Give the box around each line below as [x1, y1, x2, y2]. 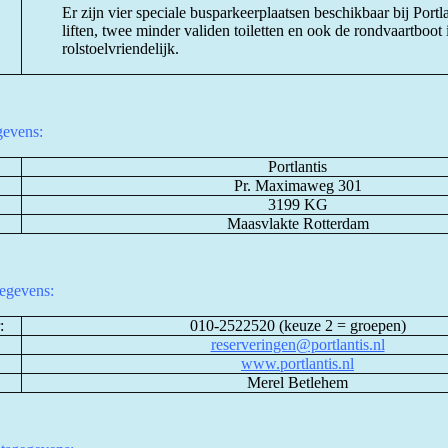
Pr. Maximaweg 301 [233, 177, 362, 194]
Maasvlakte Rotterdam [226, 215, 369, 232]
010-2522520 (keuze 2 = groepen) [189, 317, 406, 334]
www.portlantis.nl [241, 355, 354, 372]
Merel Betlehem [247, 374, 348, 391]
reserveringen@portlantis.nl [210, 336, 385, 353]
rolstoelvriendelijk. [62, 40, 183, 57]
